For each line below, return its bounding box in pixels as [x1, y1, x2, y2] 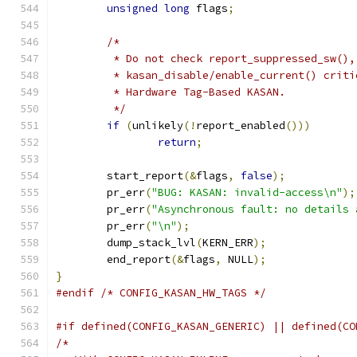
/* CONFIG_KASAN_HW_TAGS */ [100, 286, 266, 300]
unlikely [132, 119, 183, 132]
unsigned [107, 2, 158, 15]
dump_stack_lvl [107, 236, 196, 249]
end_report [107, 253, 171, 266]
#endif [56, 286, 94, 300]
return [158, 135, 196, 149]
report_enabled [196, 119, 285, 132]
